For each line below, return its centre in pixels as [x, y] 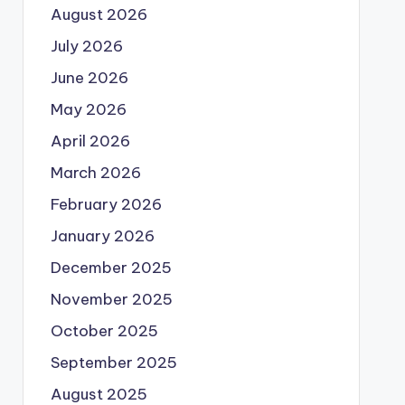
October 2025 [104, 331]
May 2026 [88, 109]
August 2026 [99, 14]
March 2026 [95, 173]
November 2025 [111, 299]
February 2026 [106, 204]
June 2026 [89, 78]
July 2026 [86, 46]
